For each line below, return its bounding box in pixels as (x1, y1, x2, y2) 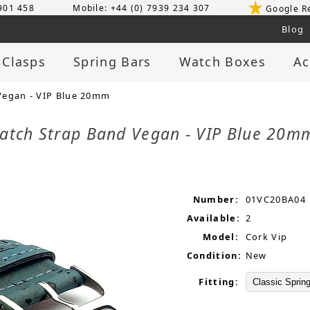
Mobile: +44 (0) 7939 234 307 (73, 1, 210, 14)
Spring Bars (73, 53, 152, 71)
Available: (186, 212, 240, 225)
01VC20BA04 (245, 193, 306, 206)
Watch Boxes (179, 53, 266, 71)
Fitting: (199, 275, 239, 289)
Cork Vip (245, 230, 288, 244)
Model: (203, 230, 239, 244)
